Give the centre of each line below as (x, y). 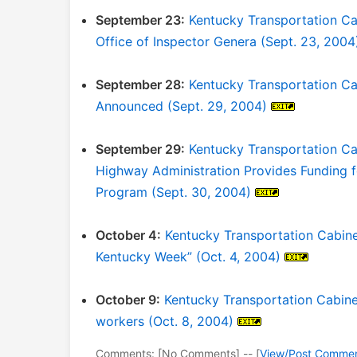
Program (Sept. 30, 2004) (173, 192)
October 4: (128, 235)
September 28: (140, 84)
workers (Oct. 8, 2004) (165, 321)
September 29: (140, 149)
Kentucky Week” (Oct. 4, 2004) (188, 257)
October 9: (128, 300)
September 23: (140, 20)
